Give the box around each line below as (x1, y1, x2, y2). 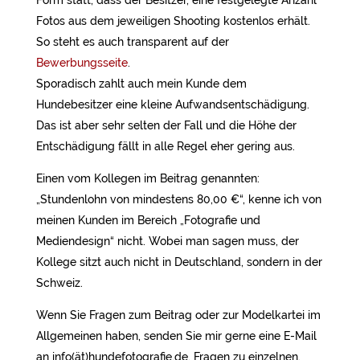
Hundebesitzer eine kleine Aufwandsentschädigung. (35, 98, 309, 111)
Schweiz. (35, 276, 83, 289)
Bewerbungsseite (35, 56, 128, 69)
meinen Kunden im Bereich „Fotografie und (35, 214, 260, 227)
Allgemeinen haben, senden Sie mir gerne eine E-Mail (35, 329, 317, 342)
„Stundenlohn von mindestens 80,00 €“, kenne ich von (35, 193, 321, 206)
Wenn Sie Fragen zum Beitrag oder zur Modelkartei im (35, 309, 321, 321)
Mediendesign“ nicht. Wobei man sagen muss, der (35, 235, 299, 247)
